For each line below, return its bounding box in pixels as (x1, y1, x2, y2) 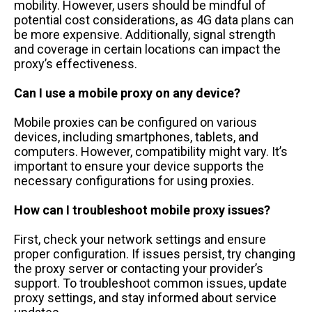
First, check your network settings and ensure (14, 231, 266, 247)
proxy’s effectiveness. (14, 56, 137, 71)
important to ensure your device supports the (14, 158, 264, 173)
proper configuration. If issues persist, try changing (14, 246, 295, 261)
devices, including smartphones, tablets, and (14, 129, 258, 144)
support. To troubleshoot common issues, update (14, 275, 287, 290)
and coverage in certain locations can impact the (14, 41, 281, 56)
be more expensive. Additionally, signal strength (14, 26, 276, 42)
